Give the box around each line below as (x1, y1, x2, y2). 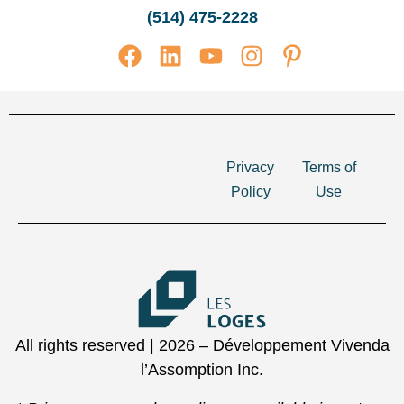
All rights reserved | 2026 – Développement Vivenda (14, 335, 390, 354)
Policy (230, 183, 271, 200)
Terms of (301, 159, 356, 176)
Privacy (226, 159, 274, 176)
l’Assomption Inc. (141, 360, 263, 379)
